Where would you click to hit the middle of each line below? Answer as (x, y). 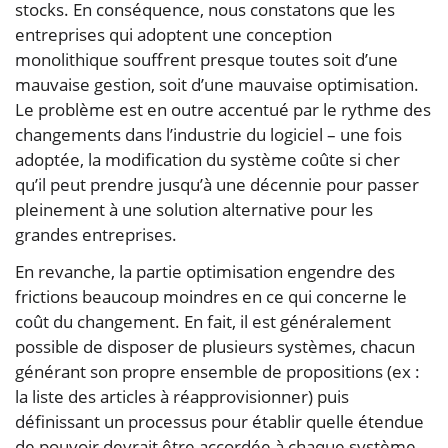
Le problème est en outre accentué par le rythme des (223, 110)
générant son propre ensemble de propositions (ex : (217, 372)
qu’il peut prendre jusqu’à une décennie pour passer (217, 185)
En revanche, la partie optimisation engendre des (205, 272)
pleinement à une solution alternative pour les (194, 210)
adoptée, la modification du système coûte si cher (207, 160)
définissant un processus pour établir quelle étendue (219, 422)
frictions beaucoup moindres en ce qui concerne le (211, 297)
